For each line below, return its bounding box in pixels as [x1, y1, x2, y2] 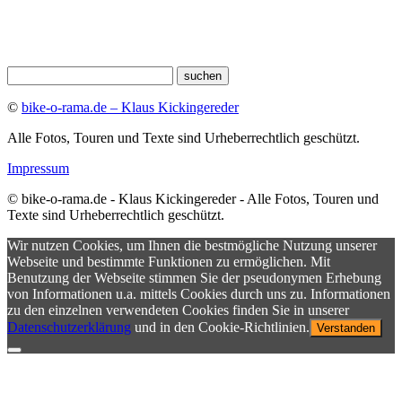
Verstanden [317, 321, 375, 336]
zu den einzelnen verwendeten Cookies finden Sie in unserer [7, 302, 349, 319]
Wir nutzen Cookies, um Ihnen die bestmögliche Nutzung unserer [7, 238, 377, 254]
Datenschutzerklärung [7, 319, 131, 336]
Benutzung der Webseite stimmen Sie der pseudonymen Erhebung [7, 270, 381, 286]
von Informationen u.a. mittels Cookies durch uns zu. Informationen [7, 286, 390, 302]
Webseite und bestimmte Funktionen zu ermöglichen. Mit [7, 254, 330, 270]
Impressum [7, 161, 69, 177]
